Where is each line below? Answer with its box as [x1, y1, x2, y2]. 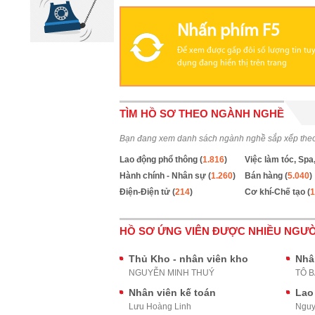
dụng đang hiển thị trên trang [177, 59, 287, 67]
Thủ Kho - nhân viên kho [129, 253, 248, 264]
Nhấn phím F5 [177, 22, 280, 40]
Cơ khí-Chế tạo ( [244, 187, 310, 197]
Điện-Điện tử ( [120, 187, 175, 197]
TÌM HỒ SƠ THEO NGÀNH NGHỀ [120, 108, 284, 120]
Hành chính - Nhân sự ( [120, 171, 211, 181]
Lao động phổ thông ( [120, 155, 202, 165]
